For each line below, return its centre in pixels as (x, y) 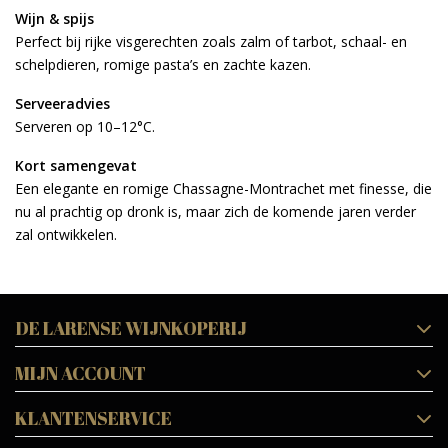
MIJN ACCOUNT (80, 372)
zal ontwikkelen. (66, 234)
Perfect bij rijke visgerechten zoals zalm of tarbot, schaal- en (211, 41)
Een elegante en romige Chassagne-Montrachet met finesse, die (223, 188)
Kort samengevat (76, 165)
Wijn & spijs (54, 18)
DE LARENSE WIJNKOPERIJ (131, 327)
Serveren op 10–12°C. (85, 126)
